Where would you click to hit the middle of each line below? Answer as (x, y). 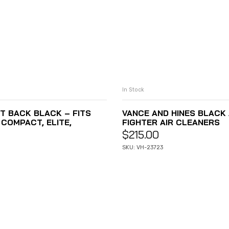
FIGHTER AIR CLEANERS (171, 122)
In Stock (133, 90)
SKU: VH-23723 (143, 148)
